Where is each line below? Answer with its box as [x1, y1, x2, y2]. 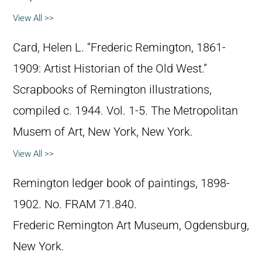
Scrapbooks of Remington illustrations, [13, 82, 212, 96]
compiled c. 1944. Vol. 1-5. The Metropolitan [13, 104, 238, 118]
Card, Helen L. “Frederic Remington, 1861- [13, 40, 226, 54]
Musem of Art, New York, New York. [13, 125, 193, 139]
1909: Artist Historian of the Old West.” [13, 61, 207, 75]
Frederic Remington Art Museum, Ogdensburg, [13, 218, 249, 232]
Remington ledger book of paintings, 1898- [13, 176, 230, 190]
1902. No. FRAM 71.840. [13, 197, 137, 211]
